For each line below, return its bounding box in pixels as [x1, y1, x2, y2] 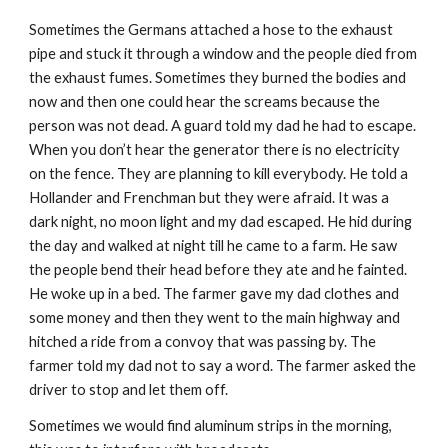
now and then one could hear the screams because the [29, 93, 381, 110]
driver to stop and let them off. [29, 381, 229, 398]
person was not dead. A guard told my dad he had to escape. [29, 117, 417, 134]
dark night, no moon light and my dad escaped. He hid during [29, 213, 413, 230]
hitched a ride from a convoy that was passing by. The [29, 333, 377, 350]
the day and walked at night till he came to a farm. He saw [29, 237, 398, 254]
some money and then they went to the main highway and [29, 309, 401, 326]
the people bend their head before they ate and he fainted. [29, 261, 408, 278]
